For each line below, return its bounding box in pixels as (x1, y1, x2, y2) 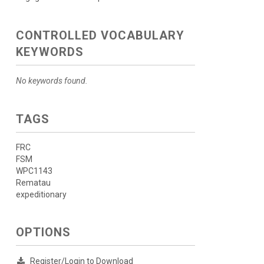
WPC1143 (15, 166, 52, 176)
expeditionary (15, 190, 67, 199)
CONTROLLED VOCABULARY (15, 28, 184, 42)
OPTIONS (15, 225, 71, 239)
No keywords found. (15, 76, 88, 85)
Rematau (15, 178, 51, 187)
